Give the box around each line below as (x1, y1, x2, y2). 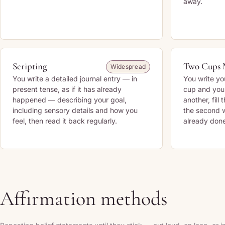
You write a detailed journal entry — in (13, 74, 137, 83)
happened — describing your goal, (13, 95, 127, 104)
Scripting (13, 60, 47, 72)
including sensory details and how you (13, 106, 138, 115)
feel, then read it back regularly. (13, 117, 117, 125)
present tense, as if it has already (13, 85, 122, 93)
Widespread (110, 63, 146, 70)
